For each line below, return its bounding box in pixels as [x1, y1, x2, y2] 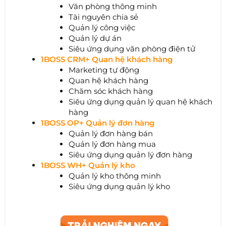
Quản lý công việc [69, 22, 136, 32]
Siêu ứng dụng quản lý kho [69, 181, 173, 191]
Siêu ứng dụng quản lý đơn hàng [69, 149, 193, 159]
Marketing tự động [69, 65, 140, 75]
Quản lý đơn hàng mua [69, 139, 156, 149]
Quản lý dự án [69, 33, 122, 43]
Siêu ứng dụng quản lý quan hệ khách [69, 96, 213, 106]
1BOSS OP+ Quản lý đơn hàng [41, 118, 155, 128]
